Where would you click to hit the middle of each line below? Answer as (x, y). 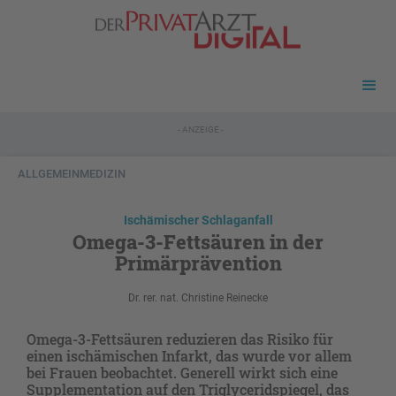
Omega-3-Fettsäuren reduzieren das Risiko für (180, 339)
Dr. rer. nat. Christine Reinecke (198, 298)
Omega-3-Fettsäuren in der (198, 242)
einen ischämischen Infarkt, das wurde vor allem (189, 356)
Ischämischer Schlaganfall (198, 221)
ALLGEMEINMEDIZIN (72, 174)
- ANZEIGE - (200, 130)
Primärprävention (198, 263)
